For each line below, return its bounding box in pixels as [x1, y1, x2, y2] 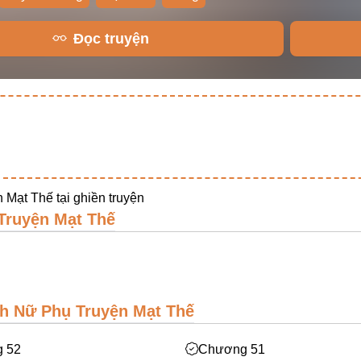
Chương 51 [198, 342, 265, 356]
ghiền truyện [73, 191, 144, 205]
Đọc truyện [73, 31, 150, 47]
